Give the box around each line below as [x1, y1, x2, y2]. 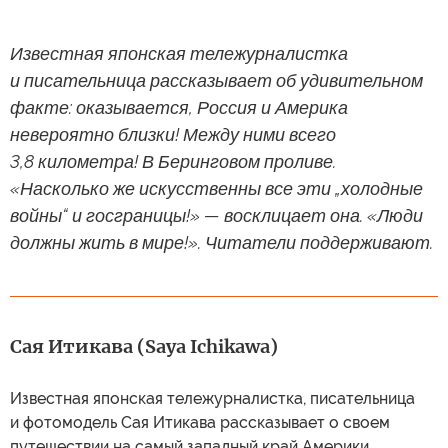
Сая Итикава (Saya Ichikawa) [10, 335, 278, 358]
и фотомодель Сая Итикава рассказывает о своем [10, 413, 390, 432]
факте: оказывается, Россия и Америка [10, 97, 348, 118]
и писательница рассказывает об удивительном [10, 70, 423, 91]
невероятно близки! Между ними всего [10, 124, 336, 145]
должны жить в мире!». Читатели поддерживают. [10, 232, 433, 253]
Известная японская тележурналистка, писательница [10, 389, 415, 408]
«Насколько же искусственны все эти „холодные [10, 178, 423, 199]
